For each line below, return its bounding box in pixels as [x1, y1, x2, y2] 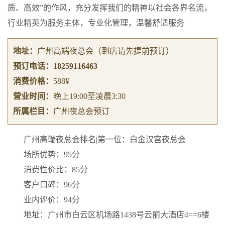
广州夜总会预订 [53, 107, 109, 116]
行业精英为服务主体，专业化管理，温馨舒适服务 [8, 19, 184, 27]
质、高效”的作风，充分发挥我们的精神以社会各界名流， [8, 4, 212, 12]
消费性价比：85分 [24, 165, 88, 174]
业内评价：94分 [24, 195, 80, 204]
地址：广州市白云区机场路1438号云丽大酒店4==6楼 [24, 210, 209, 219]
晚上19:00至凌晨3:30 [53, 92, 126, 100]
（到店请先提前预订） [93, 47, 174, 55]
